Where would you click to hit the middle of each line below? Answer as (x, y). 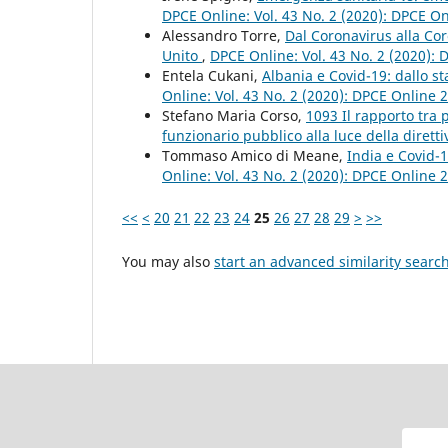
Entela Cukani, (212, 76)
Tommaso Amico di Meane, (254, 156)
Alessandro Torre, (223, 36)
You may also (168, 262)
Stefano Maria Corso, (234, 116)
